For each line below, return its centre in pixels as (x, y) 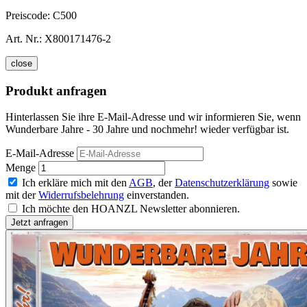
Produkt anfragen (56, 90)
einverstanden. (157, 195)
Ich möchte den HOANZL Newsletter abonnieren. (131, 209)
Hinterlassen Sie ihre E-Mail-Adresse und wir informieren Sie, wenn (153, 117)
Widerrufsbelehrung (81, 195)
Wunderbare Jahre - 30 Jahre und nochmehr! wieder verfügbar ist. (147, 130)
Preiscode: (29, 15)
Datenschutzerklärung (222, 183)
